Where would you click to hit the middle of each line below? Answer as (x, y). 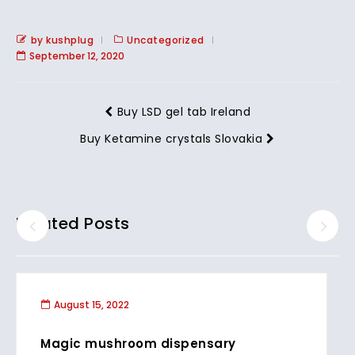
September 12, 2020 (77, 56)
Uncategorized (166, 40)
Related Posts (73, 223)
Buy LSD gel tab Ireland (183, 112)
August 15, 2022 (92, 305)
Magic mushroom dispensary (138, 344)
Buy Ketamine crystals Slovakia (172, 139)
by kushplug (62, 40)
